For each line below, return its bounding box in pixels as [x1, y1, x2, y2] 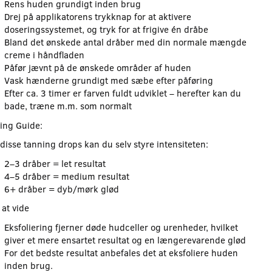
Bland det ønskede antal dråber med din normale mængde [4, 36, 246, 49]
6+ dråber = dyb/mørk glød [4, 182, 119, 195]
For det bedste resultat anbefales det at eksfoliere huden [4, 246, 238, 259]
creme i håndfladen [4, 49, 84, 61]
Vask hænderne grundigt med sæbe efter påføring [4, 74, 213, 87]
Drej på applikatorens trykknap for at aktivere [4, 10, 191, 23]
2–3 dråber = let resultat [4, 157, 106, 169]
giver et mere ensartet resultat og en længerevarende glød [4, 233, 246, 246]
